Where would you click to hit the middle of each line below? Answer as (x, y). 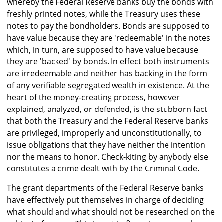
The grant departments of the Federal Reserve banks (105, 188)
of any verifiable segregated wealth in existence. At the (108, 85)
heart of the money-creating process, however (93, 97)
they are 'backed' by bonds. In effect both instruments (108, 62)
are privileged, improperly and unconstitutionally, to (104, 133)
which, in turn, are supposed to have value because (103, 50)
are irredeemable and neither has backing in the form (107, 74)
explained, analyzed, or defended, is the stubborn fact (107, 109)
